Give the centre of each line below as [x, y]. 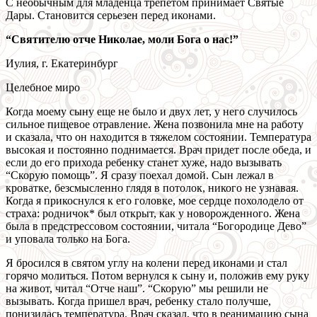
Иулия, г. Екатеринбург [62, 64]
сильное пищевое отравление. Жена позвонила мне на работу [155, 125]
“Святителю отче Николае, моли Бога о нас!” [122, 40]
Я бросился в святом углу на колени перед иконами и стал [146, 263]
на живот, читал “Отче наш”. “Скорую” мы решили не [137, 289]
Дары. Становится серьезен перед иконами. [111, 16]
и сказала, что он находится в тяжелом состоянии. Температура [158, 137]
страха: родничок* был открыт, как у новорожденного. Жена [153, 214]
